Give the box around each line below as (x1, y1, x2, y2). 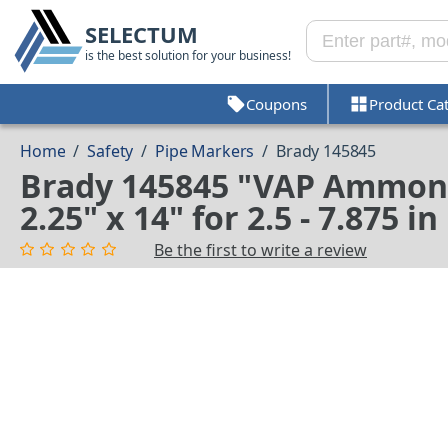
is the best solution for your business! (85, 46, 291, 64)
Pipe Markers (155, 140, 255, 163)
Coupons (245, 93, 307, 114)
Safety (87, 140, 134, 163)
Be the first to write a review (154, 239, 367, 262)
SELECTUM (85, 18, 198, 49)
